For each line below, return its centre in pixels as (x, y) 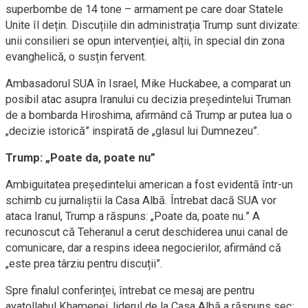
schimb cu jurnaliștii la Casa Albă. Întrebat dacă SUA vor (141, 200)
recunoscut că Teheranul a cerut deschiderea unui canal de (147, 232)
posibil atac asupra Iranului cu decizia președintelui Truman (148, 99)
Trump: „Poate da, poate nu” (80, 158)
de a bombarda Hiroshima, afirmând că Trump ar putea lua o (149, 115)
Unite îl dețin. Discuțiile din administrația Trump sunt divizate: (153, 25)
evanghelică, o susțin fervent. (76, 57)
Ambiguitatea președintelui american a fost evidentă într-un (149, 185)
